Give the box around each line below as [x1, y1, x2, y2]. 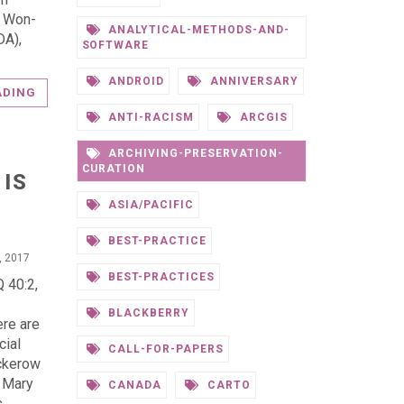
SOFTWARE [81, 39, 150, 51]
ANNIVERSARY [207, 75, 298, 87]
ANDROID [105, 75, 165, 87]
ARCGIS [235, 111, 288, 124]
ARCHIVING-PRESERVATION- [105, 147, 283, 160]
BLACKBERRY [105, 307, 190, 319]
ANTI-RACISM [105, 111, 194, 124]
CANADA [105, 379, 162, 391]
